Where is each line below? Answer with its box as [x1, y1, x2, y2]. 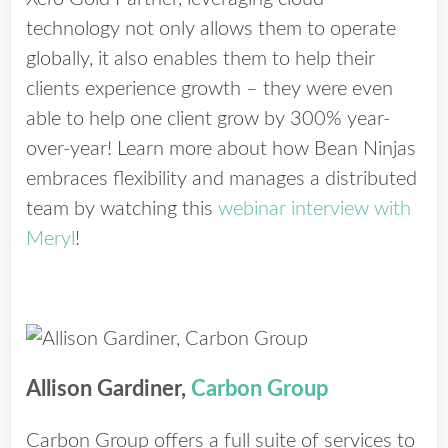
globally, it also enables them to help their [26, 49, 375, 69]
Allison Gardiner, [26, 378, 191, 400]
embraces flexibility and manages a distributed [26, 169, 417, 189]
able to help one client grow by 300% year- [26, 109, 390, 129]
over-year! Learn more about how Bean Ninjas [26, 139, 416, 159]
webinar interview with [218, 199, 411, 219]
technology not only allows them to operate [26, 19, 396, 39]
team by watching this [26, 199, 218, 219]
